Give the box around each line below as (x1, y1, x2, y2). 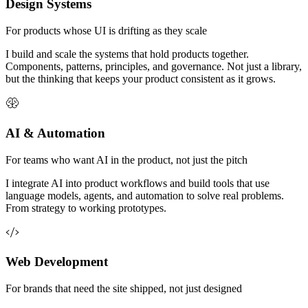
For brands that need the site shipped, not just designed (5, 282, 242, 294)
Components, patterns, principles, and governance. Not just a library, (5, 60, 302, 73)
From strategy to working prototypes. (5, 201, 166, 214)
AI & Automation (5, 125, 105, 140)
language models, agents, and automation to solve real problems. (5, 189, 284, 201)
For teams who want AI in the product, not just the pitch (5, 153, 247, 166)
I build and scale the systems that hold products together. (5, 48, 249, 60)
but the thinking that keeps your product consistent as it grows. (5, 73, 276, 85)
